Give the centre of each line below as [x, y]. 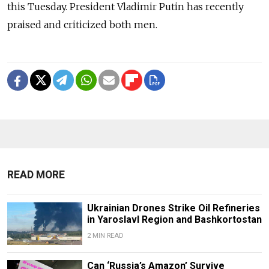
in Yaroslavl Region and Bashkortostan [174, 220]
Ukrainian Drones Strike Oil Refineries [173, 208]
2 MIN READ [105, 236]
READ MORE [36, 175]
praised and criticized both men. [82, 25]
